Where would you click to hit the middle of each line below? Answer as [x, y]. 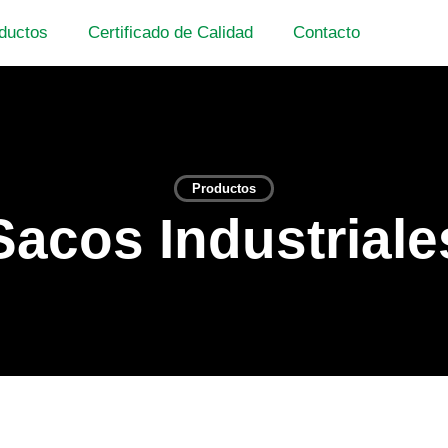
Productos [224, 188]
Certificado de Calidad [170, 32]
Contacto [326, 32]
